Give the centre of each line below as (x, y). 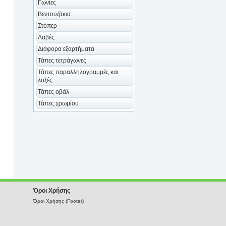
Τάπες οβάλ (53, 92)
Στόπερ (47, 26)
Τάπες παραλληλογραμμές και (78, 72)
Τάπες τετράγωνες (62, 61)
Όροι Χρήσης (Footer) (59, 201)
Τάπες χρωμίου (58, 103)
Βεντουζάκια (54, 14)
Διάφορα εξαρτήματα (66, 49)
